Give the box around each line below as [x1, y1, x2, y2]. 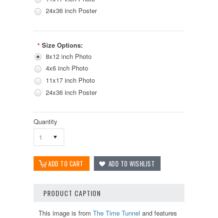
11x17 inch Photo [46, 75, 95, 85]
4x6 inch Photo [46, 63, 88, 73]
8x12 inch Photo [46, 51, 91, 61]
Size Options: [42, 40, 83, 50]
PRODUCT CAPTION [43, 188, 101, 199]
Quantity [34, 117, 57, 127]
